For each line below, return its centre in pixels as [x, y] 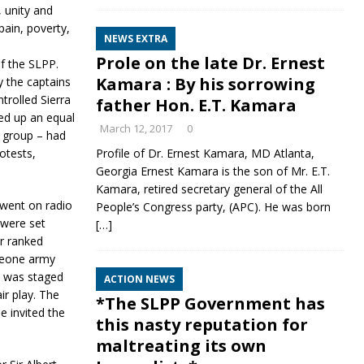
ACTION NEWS [139, 279]
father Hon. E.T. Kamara [196, 105]
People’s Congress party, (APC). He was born [213, 207]
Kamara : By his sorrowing [205, 84]
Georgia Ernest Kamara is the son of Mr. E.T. [212, 171]
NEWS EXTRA [135, 39]
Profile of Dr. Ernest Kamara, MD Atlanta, [205, 153]
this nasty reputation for [201, 325]
